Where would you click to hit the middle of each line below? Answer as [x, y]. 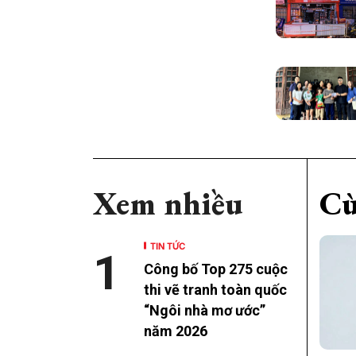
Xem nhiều [168, 204]
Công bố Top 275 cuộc [216, 269]
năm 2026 [176, 331]
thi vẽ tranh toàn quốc [215, 290]
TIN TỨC [168, 246]
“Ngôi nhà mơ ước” [205, 311]
